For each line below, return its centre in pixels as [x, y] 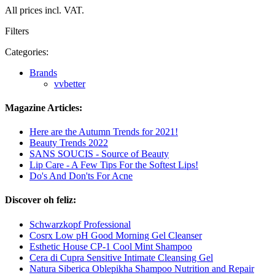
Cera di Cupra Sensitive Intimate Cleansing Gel [121, 257]
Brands [43, 72]
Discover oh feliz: [41, 200]
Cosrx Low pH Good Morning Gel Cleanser [116, 235]
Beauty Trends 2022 [69, 143]
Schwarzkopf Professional [80, 224]
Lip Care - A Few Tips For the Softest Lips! [114, 165]
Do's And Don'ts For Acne [81, 176]
